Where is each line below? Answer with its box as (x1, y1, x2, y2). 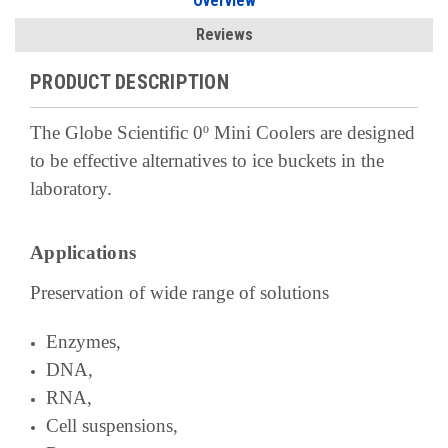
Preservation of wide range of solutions (30, 281, 329, 303)
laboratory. (30, 177, 112, 199)
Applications (30, 241, 136, 263)
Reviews (195, 24, 253, 44)
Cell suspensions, (46, 414, 179, 436)
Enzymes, (46, 330, 122, 352)
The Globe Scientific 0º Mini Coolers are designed (30, 121, 415, 143)
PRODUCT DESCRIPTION (30, 69, 229, 94)
